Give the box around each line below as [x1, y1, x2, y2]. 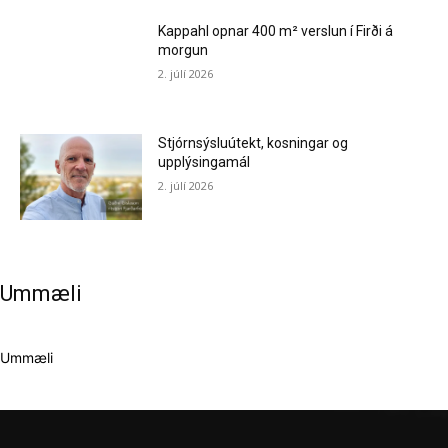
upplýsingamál [158, 154, 251, 171]
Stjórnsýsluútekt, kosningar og [158, 135, 349, 152]
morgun [158, 42, 209, 59]
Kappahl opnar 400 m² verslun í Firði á [158, 23, 394, 40]
